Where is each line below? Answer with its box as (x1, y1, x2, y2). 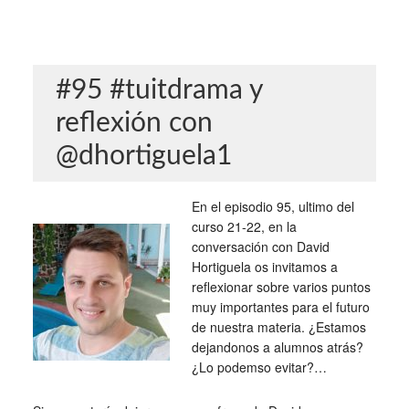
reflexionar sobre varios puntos (191, 277, 371, 296)
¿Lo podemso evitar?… (191, 357, 327, 376)
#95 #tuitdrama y (55, 76, 262, 104)
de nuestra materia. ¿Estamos (191, 317, 366, 336)
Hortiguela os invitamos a (191, 257, 338, 276)
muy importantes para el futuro (191, 297, 370, 316)
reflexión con (55, 109, 213, 137)
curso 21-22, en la (191, 216, 297, 236)
